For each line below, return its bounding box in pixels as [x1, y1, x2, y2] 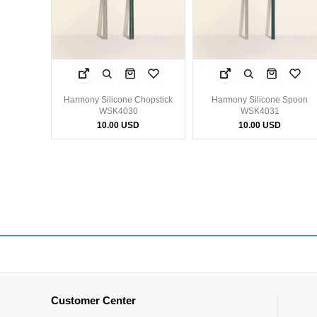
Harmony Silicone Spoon [212, 95, 308, 105]
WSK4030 [98, 106, 138, 117]
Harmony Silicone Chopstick [64, 95, 173, 105]
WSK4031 [240, 106, 279, 117]
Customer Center [51, 294, 136, 307]
